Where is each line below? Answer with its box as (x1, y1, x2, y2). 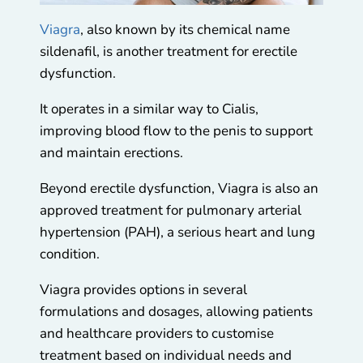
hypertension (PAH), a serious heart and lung (40, 223, 315, 242)
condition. (40, 245, 103, 264)
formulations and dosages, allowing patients (40, 302, 313, 322)
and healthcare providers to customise (40, 324, 274, 344)
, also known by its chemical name (80, 20, 290, 40)
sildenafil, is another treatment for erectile (40, 42, 297, 62)
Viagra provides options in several (40, 280, 247, 300)
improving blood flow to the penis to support (40, 122, 313, 141)
